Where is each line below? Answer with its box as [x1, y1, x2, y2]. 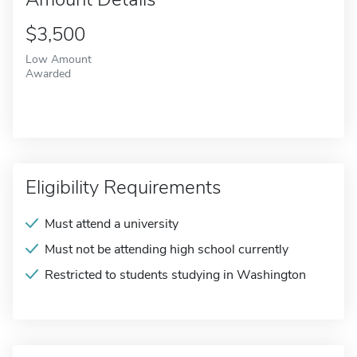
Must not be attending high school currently [45, 241, 288, 258]
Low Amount [25, 51, 92, 67]
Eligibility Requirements [25, 175, 221, 200]
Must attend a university [45, 215, 178, 233]
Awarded [25, 65, 71, 81]
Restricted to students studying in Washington [45, 266, 306, 284]
